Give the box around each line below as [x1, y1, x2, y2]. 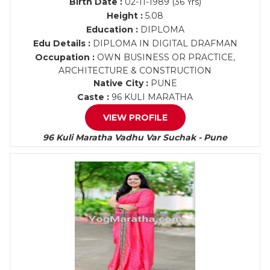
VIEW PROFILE [102, 112, 168, 123]
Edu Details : [33, 38, 90, 49]
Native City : [93, 78, 148, 89]
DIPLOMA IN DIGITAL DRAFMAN [90, 38, 237, 49]
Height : [107, 10, 143, 21]
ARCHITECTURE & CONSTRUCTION [58, 65, 212, 76]
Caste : [77, 92, 109, 102]
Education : [86, 24, 138, 35]
